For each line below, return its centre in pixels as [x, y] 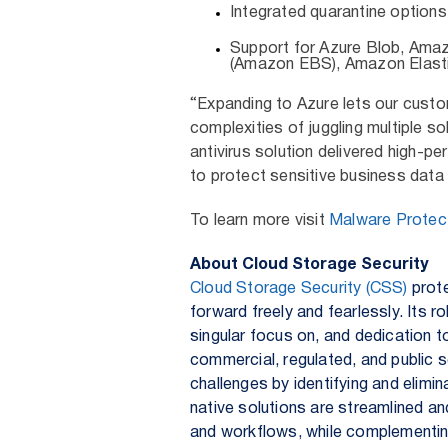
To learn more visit [259, 221]
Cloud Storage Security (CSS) [299, 289]
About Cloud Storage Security [309, 265]
